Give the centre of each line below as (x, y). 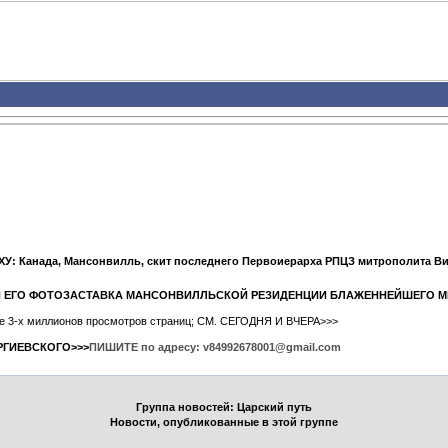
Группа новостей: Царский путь (224, 407)
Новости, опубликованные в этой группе (224, 422)
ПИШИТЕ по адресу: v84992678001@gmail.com (215, 347)
